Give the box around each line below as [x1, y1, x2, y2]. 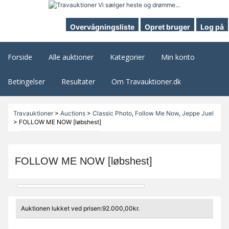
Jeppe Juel [181, 109, 214, 118]
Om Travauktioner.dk [111, 77, 181, 87]
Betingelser [8, 77, 45, 87]
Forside [8, 52, 32, 62]
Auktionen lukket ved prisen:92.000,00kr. [20, 204, 140, 213]
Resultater [61, 77, 95, 87]
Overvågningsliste [70, 22, 134, 32]
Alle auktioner [49, 52, 94, 62]
